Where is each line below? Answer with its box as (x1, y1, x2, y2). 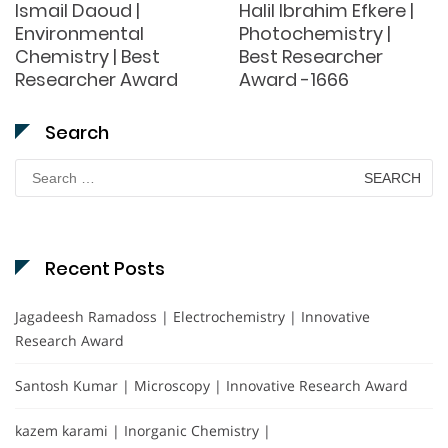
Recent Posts (45, 255, 165, 281)
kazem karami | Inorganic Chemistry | (15, 420, 271, 440)
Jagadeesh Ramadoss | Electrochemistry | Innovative (15, 306, 370, 326)
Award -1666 (239, 66, 349, 92)
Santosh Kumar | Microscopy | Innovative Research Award (15, 375, 408, 395)
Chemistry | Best (15, 43, 160, 69)
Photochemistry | (239, 20, 391, 46)
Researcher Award (15, 66, 178, 92)
